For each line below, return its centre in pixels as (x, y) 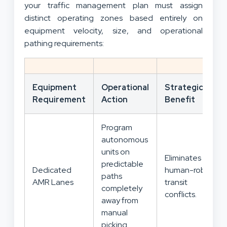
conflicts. (181, 194)
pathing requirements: (64, 43)
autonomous (125, 139)
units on (116, 152)
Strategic (184, 87)
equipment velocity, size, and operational (113, 30)
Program (117, 127)
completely (122, 188)
